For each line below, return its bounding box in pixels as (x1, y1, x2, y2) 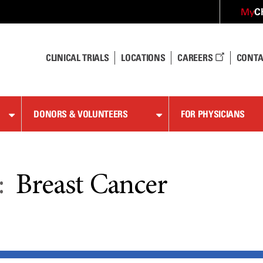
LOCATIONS (121, 52, 166, 63)
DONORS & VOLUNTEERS (33, 108, 128, 120)
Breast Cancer (16, 173, 167, 201)
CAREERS (177, 52, 215, 63)
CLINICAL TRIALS (46, 52, 109, 63)
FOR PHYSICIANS (181, 108, 245, 120)
